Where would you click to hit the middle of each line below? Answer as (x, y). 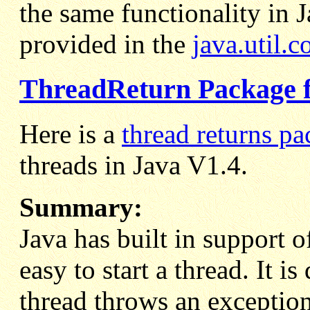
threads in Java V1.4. (134, 165)
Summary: (81, 207)
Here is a (71, 134)
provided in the (106, 44)
